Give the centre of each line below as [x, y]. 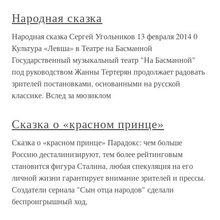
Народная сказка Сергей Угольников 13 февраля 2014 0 [105, 36]
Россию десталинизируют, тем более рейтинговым [97, 154]
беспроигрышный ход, [50, 201]
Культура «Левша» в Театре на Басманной [82, 48]
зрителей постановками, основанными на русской [96, 83]
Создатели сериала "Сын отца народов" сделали [93, 189]
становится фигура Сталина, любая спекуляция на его [102, 166]
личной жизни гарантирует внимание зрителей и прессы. [110, 178]
